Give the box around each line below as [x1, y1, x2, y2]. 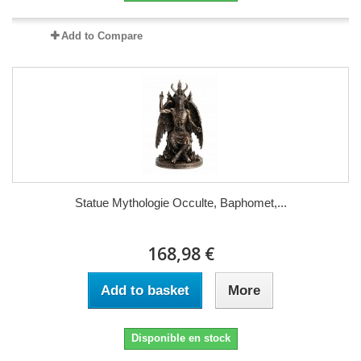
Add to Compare [60, 29, 143, 42]
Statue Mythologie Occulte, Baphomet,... [74, 195, 287, 210]
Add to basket [101, 282, 189, 298]
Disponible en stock [131, 331, 230, 344]
